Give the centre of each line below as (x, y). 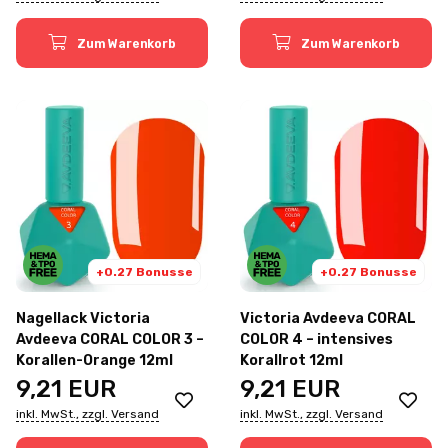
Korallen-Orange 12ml (94, 360)
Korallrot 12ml (291, 360)
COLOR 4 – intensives (316, 339)
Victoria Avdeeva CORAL (328, 318)
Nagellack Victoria (83, 318)
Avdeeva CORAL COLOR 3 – (110, 339)
